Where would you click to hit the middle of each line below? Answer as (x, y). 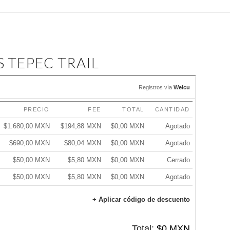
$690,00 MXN (29, 143)
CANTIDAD (172, 109)
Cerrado (178, 160)
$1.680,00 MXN (26, 126)
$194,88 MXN (81, 126)
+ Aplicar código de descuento (141, 199)
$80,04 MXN (82, 143)
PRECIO (36, 109)
